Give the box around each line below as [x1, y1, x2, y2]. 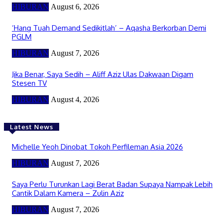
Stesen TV [12, 78, 47, 88]
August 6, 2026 [51, 2, 99, 11]
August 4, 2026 [51, 95, 99, 104]
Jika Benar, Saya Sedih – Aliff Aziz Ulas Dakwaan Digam [12, 69, 193, 79]
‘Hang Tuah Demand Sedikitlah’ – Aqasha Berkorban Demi [12, 23, 206, 33]
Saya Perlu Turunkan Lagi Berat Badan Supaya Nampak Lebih [12, 179, 213, 189]
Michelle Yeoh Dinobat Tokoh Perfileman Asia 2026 [12, 142, 183, 151]
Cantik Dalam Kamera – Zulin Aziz [12, 188, 124, 198]
